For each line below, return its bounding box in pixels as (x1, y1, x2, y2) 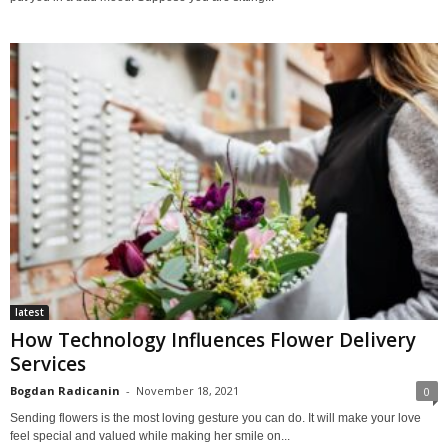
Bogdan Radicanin (10, 382, 120, 398)
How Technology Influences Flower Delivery (10, 326, 416, 353)
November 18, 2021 (136, 382, 239, 398)
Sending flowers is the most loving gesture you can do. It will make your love (10, 410, 421, 425)
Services (10, 350, 86, 377)
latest (15, 304, 44, 319)
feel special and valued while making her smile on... (10, 428, 290, 443)
